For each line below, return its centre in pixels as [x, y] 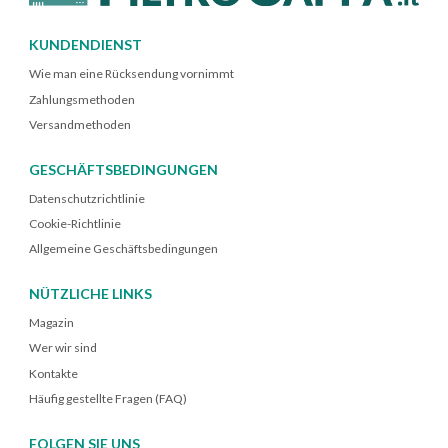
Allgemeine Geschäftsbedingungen [123, 249]
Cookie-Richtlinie [75, 223]
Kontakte [53, 373]
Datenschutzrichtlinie [87, 198]
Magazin [51, 323]
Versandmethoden [80, 124]
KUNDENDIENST [85, 45]
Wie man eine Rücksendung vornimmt [131, 74]
